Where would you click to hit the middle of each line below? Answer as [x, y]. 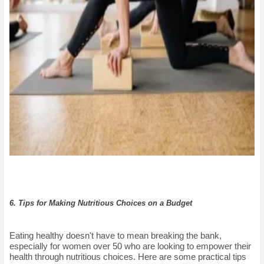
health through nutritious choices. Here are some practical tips [128, 257]
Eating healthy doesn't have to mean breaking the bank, [115, 236]
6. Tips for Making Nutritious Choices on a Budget [101, 203]
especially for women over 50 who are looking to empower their [130, 246]
